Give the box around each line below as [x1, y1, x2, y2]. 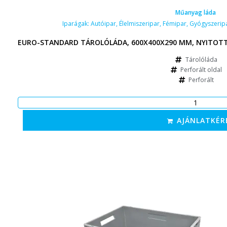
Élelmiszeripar [119, 19, 160, 28]
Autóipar [90, 19, 116, 28]
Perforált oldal [180, 65, 222, 74]
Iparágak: [62, 19, 91, 28]
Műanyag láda [175, 8, 216, 17]
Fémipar [162, 19, 186, 28]
